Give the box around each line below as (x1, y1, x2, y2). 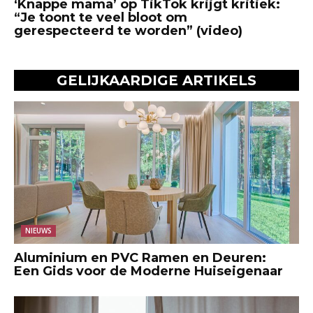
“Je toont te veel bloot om (14, 9, 187, 25)
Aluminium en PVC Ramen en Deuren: (14, 249, 266, 265)
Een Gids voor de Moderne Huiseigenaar (14, 263, 283, 279)
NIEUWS (25, 225, 52, 235)
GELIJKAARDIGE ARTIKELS (57, 71, 256, 89)
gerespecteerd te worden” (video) (14, 22, 242, 38)
